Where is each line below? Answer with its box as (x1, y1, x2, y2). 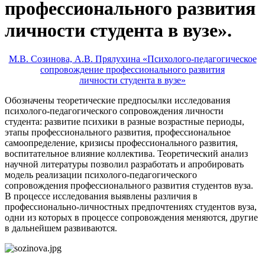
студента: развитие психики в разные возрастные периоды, (5, 117, 244, 127)
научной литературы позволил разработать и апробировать (5, 159, 244, 170)
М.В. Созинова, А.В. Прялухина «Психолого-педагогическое (8, 54, 257, 64)
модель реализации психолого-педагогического (5, 170, 197, 180)
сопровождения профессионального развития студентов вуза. (5, 180, 253, 191)
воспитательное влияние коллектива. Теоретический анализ (5, 148, 248, 159)
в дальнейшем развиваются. (5, 223, 117, 234)
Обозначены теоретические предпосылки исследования (5, 95, 230, 106)
